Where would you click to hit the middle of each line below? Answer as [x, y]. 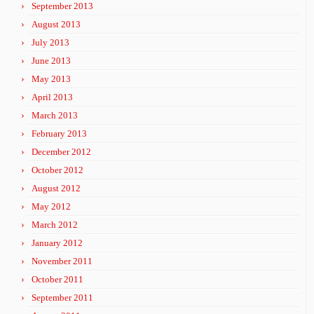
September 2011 [62, 298]
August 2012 [56, 188]
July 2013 [50, 42]
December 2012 [61, 152]
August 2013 [56, 24]
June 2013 [51, 61]
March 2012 [55, 225]
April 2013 [52, 97]
